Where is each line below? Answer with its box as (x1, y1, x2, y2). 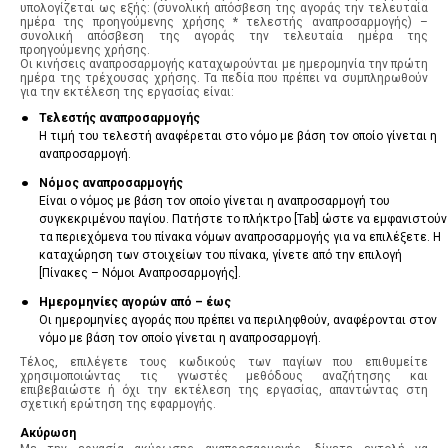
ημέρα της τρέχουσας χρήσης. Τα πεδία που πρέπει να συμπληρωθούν (20, 70, 428, 85)
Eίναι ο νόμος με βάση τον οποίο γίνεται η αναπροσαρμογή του (38, 194, 390, 209)
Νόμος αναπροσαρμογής (38, 176, 183, 191)
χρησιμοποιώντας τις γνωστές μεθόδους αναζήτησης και (20, 368, 428, 383)
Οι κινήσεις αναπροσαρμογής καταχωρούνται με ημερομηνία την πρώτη (20, 56, 428, 71)
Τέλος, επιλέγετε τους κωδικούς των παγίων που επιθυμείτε (20, 354, 428, 369)
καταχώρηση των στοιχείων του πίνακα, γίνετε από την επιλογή (38, 248, 402, 263)
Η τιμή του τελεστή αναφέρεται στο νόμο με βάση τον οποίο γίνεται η (38, 129, 437, 144)
